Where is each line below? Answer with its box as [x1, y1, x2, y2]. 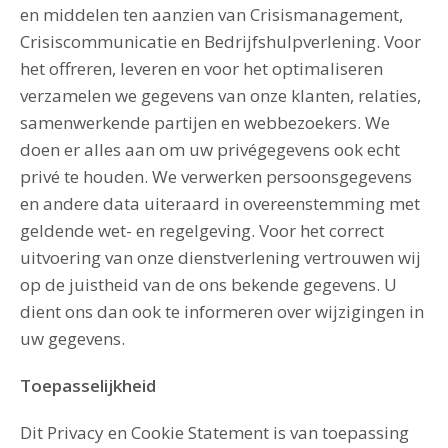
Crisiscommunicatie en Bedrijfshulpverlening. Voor [20, 30, 421, 53]
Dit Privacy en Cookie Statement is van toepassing [20, 421, 409, 444]
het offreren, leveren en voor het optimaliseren [20, 57, 383, 80]
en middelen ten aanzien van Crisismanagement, [20, 3, 403, 26]
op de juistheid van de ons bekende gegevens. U [20, 273, 397, 296]
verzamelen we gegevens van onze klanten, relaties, [20, 84, 421, 107]
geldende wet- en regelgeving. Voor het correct [20, 219, 384, 242]
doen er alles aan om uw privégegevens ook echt [20, 138, 400, 161]
